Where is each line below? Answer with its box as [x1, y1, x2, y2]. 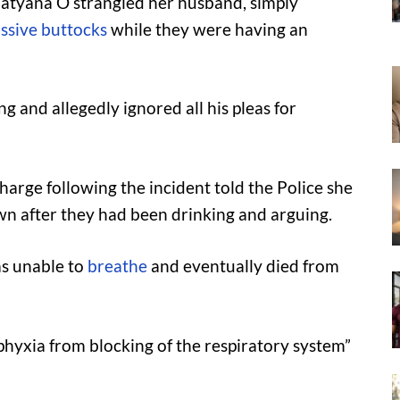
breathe [87, 255, 147, 277]
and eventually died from [147, 255, 339, 277]
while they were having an [107, 18, 308, 39]
